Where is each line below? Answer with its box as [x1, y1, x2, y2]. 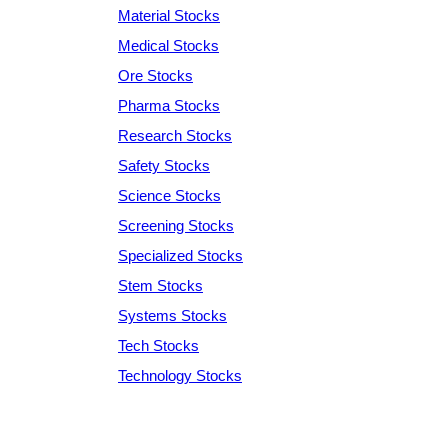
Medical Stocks [118, 36, 219, 54]
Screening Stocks [118, 216, 234, 234]
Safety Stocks [118, 156, 210, 174]
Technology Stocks [118, 366, 242, 384]
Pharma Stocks [118, 96, 220, 114]
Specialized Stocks [118, 246, 243, 264]
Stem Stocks [118, 276, 203, 294]
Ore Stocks [118, 66, 193, 84]
